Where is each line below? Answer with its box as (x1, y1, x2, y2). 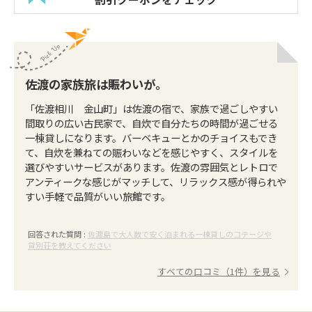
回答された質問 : (28, 228, 88, 240)
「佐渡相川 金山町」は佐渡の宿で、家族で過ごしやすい (25, 101, 278, 116)
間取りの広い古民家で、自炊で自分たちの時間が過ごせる (25, 116, 278, 130)
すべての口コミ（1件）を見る (157, 265, 280, 278)
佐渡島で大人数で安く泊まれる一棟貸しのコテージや (88, 228, 272, 240)
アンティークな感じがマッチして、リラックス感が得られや (25, 174, 286, 189)
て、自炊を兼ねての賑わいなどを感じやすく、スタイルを (25, 145, 278, 159)
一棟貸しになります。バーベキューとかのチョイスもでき (25, 130, 277, 145)
